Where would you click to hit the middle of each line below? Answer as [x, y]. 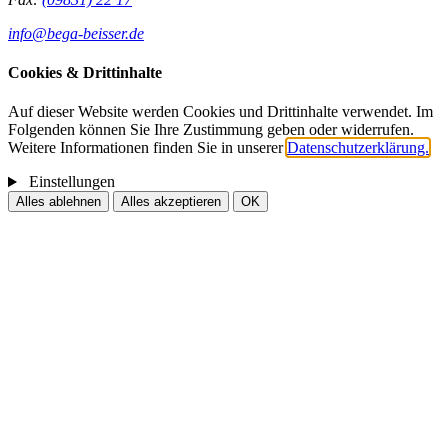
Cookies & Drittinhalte [85, 72]
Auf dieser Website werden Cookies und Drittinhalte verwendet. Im [220, 112]
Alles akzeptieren [171, 202]
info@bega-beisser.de [76, 33]
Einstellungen [71, 182]
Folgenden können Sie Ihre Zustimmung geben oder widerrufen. [211, 130]
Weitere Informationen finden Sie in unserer [147, 148]
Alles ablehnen [58, 202]
